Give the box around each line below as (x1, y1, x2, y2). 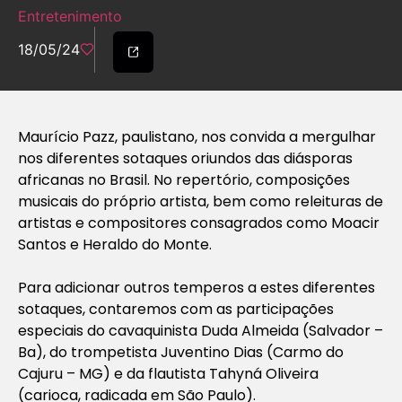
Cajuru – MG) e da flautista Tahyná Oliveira (18, 363, 319, 384)
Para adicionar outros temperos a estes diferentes (18, 276, 375, 298)
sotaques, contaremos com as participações (18, 298, 334, 319)
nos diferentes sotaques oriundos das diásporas (18, 147, 353, 169)
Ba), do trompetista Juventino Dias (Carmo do (18, 341, 344, 363)
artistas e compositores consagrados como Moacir (18, 212, 380, 233)
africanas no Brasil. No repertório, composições (18, 169, 350, 190)
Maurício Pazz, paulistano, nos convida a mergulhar (18, 126, 376, 147)
